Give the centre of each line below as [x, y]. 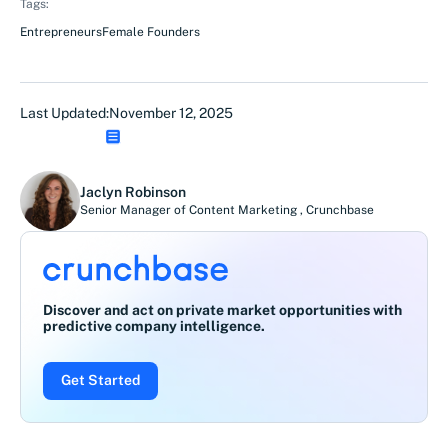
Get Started [100, 380]
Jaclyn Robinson [133, 191]
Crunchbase [340, 209]
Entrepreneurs [61, 32]
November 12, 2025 [171, 113]
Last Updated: [64, 113]
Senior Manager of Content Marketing [190, 209]
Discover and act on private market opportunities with [222, 310]
